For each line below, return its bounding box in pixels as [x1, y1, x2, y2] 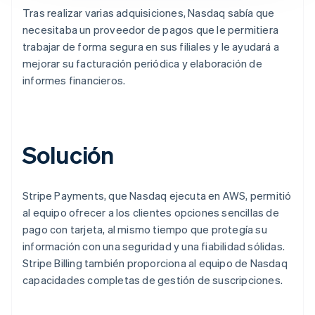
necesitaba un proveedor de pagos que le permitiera [22, 22, 279, 37]
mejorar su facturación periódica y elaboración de [22, 56, 262, 70]
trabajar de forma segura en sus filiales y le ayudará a [22, 39, 280, 53]
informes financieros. [22, 72, 126, 87]
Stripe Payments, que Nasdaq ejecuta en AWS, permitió [22, 188, 292, 202]
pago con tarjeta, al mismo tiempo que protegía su [22, 221, 267, 236]
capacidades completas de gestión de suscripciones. [22, 272, 283, 287]
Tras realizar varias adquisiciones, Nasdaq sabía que [22, 5, 275, 20]
